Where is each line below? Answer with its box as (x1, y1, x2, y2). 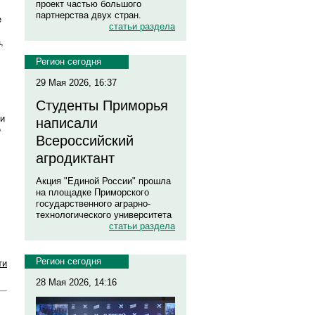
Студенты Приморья (36, 98, 168, 113)
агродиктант (36, 150, 115, 166)
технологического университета (36, 210, 172, 220)
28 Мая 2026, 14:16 (36, 277, 117, 288)
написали (36, 115, 98, 131)
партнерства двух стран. (36, 10, 141, 20)
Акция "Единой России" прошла (36, 176, 171, 186)
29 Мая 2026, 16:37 (36, 77, 117, 88)
